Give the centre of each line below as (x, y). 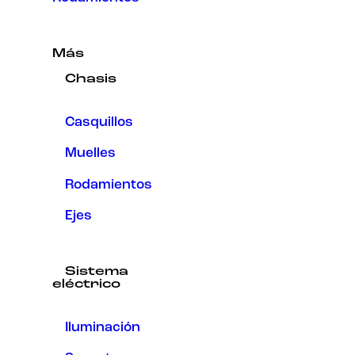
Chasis (91, 80)
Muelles (90, 154)
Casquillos (99, 123)
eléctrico (86, 284)
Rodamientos (109, 185)
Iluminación (103, 328)
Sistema (97, 271)
